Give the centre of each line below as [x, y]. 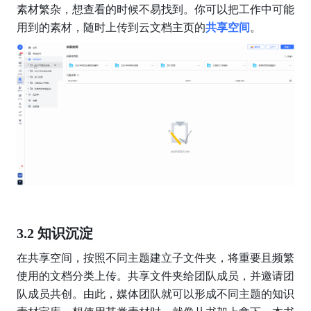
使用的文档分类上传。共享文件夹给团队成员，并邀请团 [155, 276]
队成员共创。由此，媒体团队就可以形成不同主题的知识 [155, 294]
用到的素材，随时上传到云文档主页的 [111, 27]
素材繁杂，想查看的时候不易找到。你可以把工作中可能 [155, 9]
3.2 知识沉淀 [54, 233]
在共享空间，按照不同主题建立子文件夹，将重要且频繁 [155, 258]
